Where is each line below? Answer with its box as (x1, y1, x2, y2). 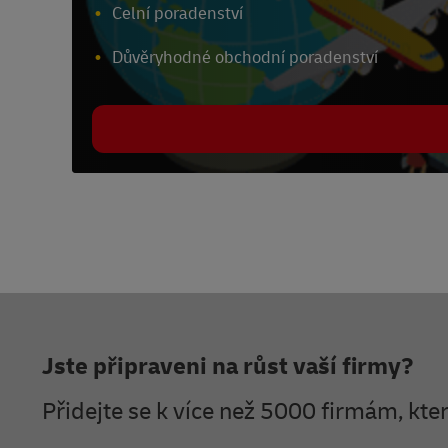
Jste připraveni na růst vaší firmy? (42, 352, 414, 382)
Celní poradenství (112, 3, 243, 25)
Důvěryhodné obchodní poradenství (112, 47, 378, 69)
